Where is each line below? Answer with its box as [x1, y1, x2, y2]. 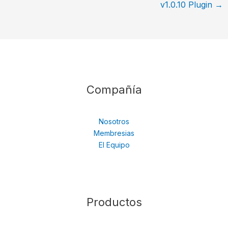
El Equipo [98, 140, 130, 149]
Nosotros [99, 117, 129, 126]
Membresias [94, 128, 134, 137]
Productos [86, 195, 142, 209]
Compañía [86, 82, 142, 96]
